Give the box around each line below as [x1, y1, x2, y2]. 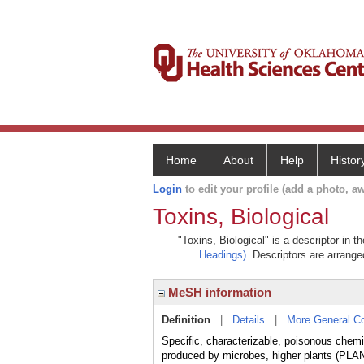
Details [232, 314, 265, 326]
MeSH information [165, 285, 271, 299]
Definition [162, 314, 210, 326]
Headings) [199, 249, 246, 261]
